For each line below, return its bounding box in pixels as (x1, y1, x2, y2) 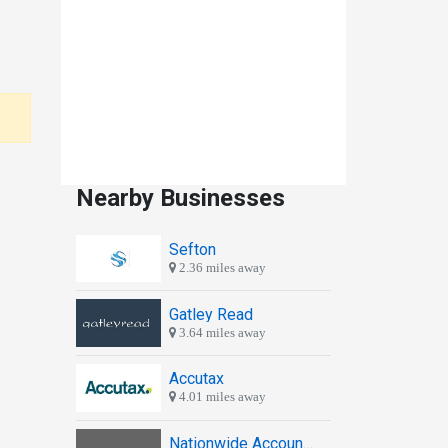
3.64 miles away (176, 325, 266, 339)
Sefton (169, 240, 216, 260)
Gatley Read (169, 304, 253, 324)
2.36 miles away (176, 261, 266, 275)
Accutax (169, 369, 224, 389)
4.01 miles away (176, 390, 266, 404)
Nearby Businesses (76, 183, 285, 212)
